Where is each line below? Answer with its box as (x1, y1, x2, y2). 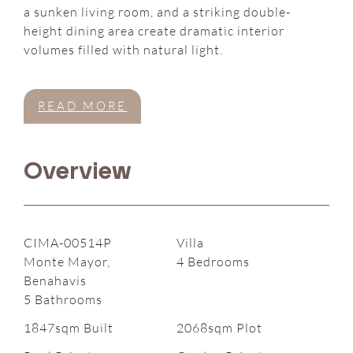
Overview (24, 157, 132, 184)
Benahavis (24, 272, 87, 288)
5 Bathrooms (24, 291, 103, 307)
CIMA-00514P (24, 234, 113, 251)
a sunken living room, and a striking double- (24, 4, 292, 20)
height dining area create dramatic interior (24, 23, 285, 39)
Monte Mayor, (24, 253, 111, 269)
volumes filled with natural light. (24, 42, 224, 58)
